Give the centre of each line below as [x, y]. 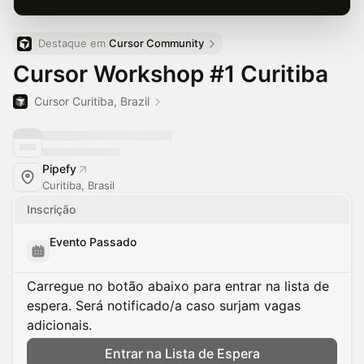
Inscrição [51, 209]
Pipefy [59, 169]
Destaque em [74, 43]
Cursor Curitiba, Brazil [92, 101]
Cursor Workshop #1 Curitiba [171, 74]
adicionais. [59, 325]
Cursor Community [156, 43]
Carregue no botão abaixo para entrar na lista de [178, 286]
